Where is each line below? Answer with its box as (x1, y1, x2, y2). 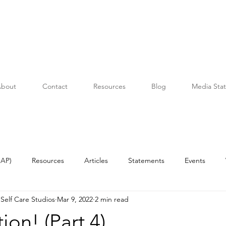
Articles (84, 155, 108, 165)
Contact (42, 82, 68, 91)
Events (185, 155, 205, 165)
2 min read (95, 194, 129, 204)
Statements (128, 155, 164, 165)
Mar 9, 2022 (57, 194, 93, 204)
